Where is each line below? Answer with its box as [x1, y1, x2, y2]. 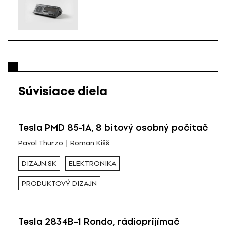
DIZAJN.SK [22, 159, 56, 168]
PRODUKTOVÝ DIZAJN [22, 179, 97, 188]
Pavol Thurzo [18, 139, 63, 148]
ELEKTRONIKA [69, 159, 116, 168]
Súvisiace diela [18, 84, 107, 99]
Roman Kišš [70, 139, 109, 148]
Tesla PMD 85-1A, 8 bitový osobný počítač [18, 122, 208, 134]
